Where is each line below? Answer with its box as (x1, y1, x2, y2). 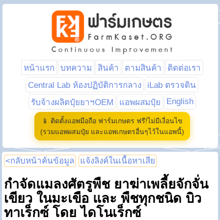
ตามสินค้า (124, 63, 162, 73)
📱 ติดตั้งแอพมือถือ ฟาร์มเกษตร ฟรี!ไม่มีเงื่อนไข (41, 117, 183, 125)
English (166, 97, 193, 106)
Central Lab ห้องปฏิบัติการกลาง (28, 81, 141, 90)
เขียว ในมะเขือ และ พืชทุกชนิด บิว (4, 191, 202, 206)
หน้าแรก (23, 63, 55, 73)
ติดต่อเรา (167, 63, 201, 73)
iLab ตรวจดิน (147, 81, 196, 90)
